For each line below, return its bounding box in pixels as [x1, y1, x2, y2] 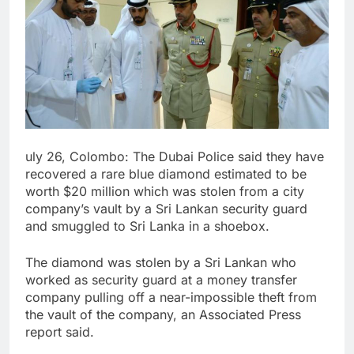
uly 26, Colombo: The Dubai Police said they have [25, 149, 324, 165]
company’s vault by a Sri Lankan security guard [25, 201, 307, 217]
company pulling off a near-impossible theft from [25, 289, 317, 306]
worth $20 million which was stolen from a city [25, 183, 304, 200]
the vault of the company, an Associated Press [25, 307, 301, 323]
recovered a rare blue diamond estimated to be [25, 166, 307, 183]
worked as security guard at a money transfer [25, 272, 297, 288]
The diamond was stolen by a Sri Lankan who [25, 254, 296, 271]
